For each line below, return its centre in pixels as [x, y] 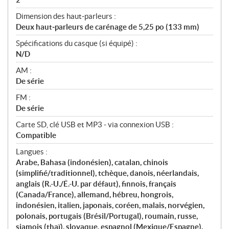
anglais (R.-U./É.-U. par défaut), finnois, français [96, 184]
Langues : [32, 152]
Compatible [36, 135]
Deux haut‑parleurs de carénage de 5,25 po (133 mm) [108, 27]
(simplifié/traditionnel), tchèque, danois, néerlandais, [107, 173]
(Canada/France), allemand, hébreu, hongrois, [95, 195]
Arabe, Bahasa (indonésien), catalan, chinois [92, 163]
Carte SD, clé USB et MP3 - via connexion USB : [95, 125]
